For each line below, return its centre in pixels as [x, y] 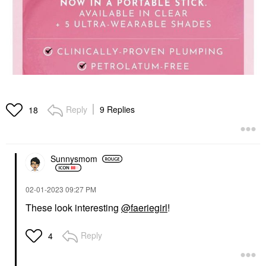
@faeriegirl [144, 207]
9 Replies [117, 109]
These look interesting [73, 207]
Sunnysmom [74, 159]
